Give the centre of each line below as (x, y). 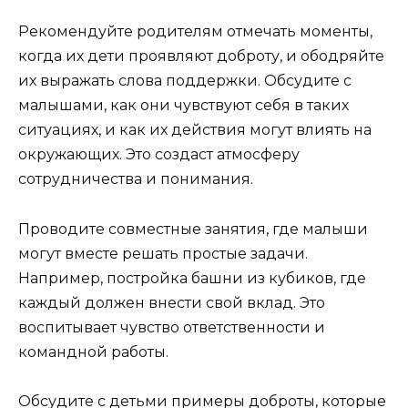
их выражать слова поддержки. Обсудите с (185, 81)
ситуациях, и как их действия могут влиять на (195, 130)
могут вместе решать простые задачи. (163, 253)
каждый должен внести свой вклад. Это (172, 302)
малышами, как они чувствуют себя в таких (184, 106)
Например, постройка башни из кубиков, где (192, 278)
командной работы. (93, 352)
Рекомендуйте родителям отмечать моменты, (195, 32)
